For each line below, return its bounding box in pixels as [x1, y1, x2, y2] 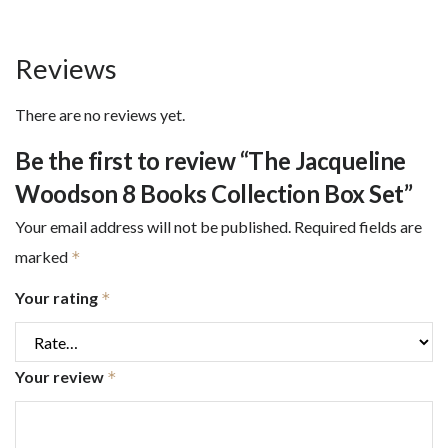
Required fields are [294, 217, 422, 237]
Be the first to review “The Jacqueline [15, 146, 406, 176]
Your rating [15, 288, 101, 308]
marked [15, 247, 71, 267]
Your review [15, 367, 107, 387]
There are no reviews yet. [15, 105, 185, 125]
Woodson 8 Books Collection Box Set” [15, 179, 413, 209]
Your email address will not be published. [15, 217, 291, 237]
